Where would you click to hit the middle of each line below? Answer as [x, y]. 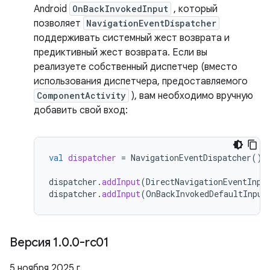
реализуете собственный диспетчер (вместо [136, 67]
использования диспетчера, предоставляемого [141, 81]
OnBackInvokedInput [120, 9]
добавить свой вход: [81, 110]
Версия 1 [34, 243]
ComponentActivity [81, 96]
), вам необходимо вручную [191, 96]
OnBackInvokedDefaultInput [206, 194]
